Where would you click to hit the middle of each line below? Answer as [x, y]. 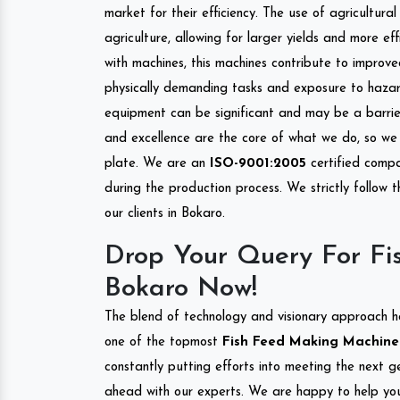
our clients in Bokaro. [165, 213]
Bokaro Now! [181, 288]
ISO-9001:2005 [258, 163]
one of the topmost [161, 342]
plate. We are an [157, 163]
